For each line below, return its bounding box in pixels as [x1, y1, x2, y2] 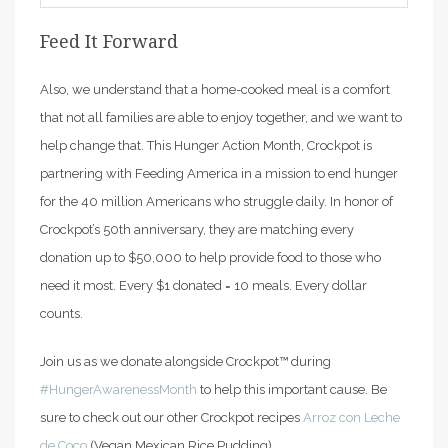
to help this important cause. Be [197, 381, 387, 397]
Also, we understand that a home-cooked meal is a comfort [40, 81, 390, 97]
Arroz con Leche [303, 409, 400, 425]
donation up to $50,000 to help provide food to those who [40, 249, 381, 265]
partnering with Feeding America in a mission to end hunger [40, 165, 398, 181]
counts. [40, 305, 86, 321]
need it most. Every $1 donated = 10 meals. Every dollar [40, 277, 367, 293]
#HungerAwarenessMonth [40, 381, 197, 397]
